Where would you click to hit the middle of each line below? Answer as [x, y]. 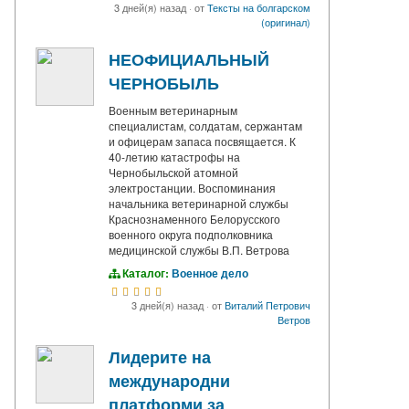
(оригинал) [286, 22]
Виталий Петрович [267, 305]
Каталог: [146, 273]
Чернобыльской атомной [173, 173]
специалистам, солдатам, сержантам [205, 126]
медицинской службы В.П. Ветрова [199, 250]
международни [169, 381]
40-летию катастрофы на [174, 157]
